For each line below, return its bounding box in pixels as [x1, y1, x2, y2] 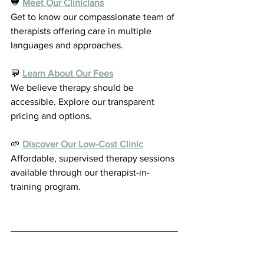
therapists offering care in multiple [11, 25, 154, 36]
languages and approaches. [11, 39, 123, 50]
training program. [11, 181, 81, 192]
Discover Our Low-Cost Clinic [22, 138, 143, 149]
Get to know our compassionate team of [11, 11, 177, 22]
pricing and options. [11, 110, 92, 121]
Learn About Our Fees [22, 68, 113, 78]
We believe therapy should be [11, 82, 136, 93]
